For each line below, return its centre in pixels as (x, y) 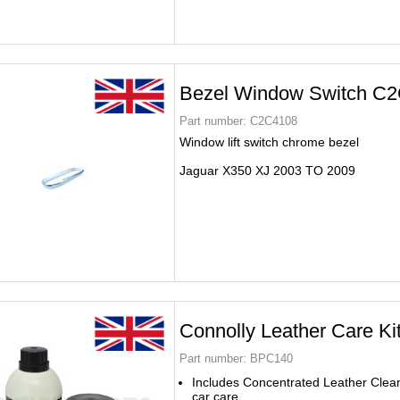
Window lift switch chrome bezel (269, 142)
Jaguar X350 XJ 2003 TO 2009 (267, 171)
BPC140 (270, 358)
